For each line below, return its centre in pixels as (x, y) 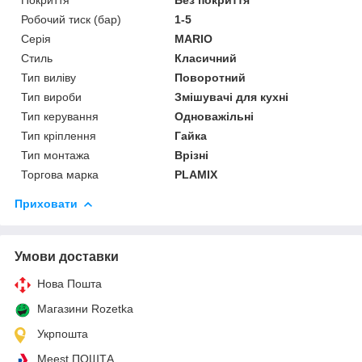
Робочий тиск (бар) (71, 19)
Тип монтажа (55, 155)
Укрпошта (63, 333)
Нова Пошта (69, 283)
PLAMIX (196, 174)
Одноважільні (215, 116)
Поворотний (210, 77)
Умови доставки (67, 256)
